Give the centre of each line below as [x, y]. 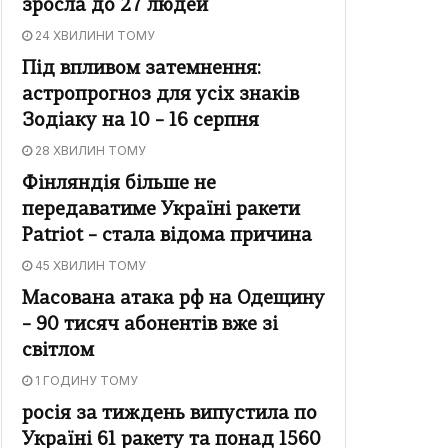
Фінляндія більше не [119, 185]
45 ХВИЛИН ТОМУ [89, 266]
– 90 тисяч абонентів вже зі [150, 326]
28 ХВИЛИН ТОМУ [89, 151]
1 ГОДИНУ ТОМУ [85, 381]
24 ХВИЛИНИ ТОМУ [93, 36]
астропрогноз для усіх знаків [160, 96]
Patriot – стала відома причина [167, 237]
